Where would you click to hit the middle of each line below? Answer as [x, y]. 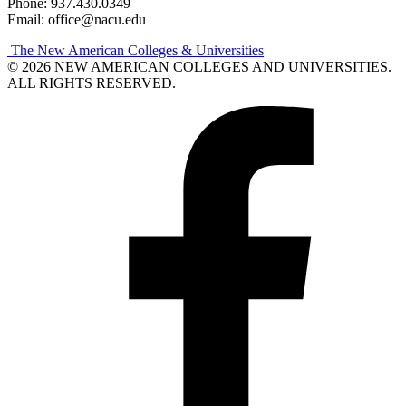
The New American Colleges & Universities [135, 50]
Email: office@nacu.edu [77, 19]
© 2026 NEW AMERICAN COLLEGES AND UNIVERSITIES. [199, 66]
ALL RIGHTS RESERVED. [92, 82]
